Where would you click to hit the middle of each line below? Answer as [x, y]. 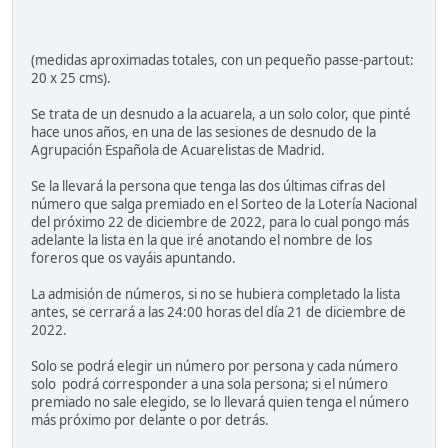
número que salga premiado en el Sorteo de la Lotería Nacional [224, 204]
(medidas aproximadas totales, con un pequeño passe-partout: [222, 60]
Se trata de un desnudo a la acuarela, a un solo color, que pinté [221, 114]
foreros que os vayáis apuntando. [133, 258]
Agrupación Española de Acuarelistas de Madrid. [178, 150]
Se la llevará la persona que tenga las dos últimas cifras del [208, 186]
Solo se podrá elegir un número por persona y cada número [214, 366]
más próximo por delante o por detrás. [150, 420]
